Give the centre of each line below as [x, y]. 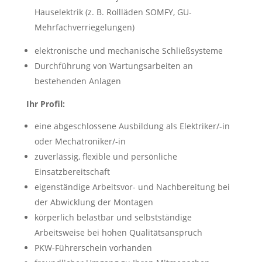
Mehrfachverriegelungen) [84, 27]
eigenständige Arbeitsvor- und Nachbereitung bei [132, 187]
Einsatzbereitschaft [72, 172]
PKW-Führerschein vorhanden [93, 248]
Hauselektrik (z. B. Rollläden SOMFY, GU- [113, 12]
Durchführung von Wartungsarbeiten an [113, 66]
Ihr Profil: [45, 104]
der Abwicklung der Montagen [94, 202]
